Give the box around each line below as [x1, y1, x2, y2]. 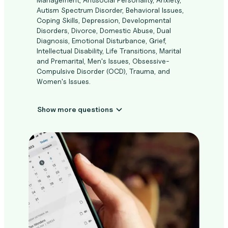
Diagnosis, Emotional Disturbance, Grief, [37, 36, 166, 45]
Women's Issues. [37, 77, 91, 85]
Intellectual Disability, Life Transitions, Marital [37, 46, 181, 55]
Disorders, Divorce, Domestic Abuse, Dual [37, 26, 171, 35]
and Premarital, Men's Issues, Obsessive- [37, 56, 169, 65]
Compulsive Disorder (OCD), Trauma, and [37, 67, 170, 75]
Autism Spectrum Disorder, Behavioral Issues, [37, 6, 184, 14]
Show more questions [78, 105, 113, 113]
